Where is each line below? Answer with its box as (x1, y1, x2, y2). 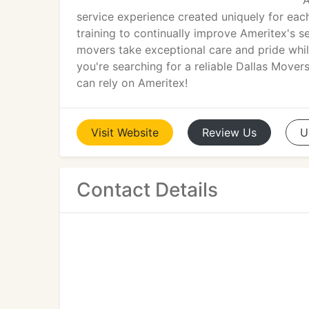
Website (117, 126, 159, 139)
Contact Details (77, 178, 218, 201)
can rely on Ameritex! (77, 76, 188, 90)
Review (202, 126, 239, 139)
